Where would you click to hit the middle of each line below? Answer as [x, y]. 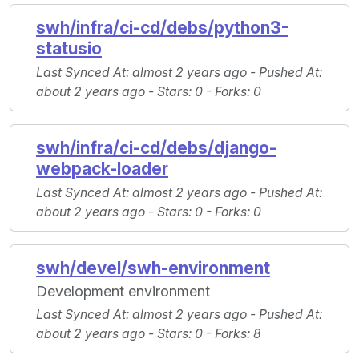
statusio [69, 49]
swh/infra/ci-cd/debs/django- [156, 148]
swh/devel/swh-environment [153, 268]
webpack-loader [102, 169]
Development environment [123, 292]
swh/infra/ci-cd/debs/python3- [162, 28]
